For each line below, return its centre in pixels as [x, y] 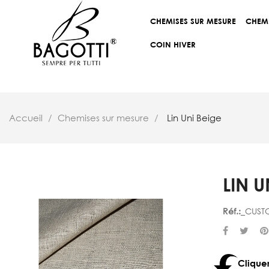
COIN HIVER [173, 44]
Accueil [26, 118]
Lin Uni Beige [194, 118]
